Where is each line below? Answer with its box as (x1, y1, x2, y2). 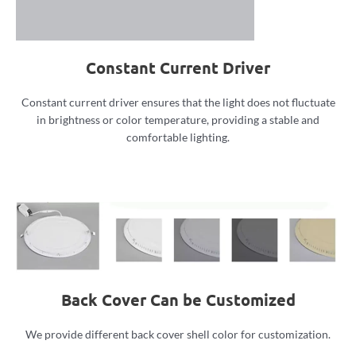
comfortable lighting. (126, 130, 230, 144)
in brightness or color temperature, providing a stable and (37, 112, 319, 126)
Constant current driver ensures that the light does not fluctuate (21, 95, 335, 109)
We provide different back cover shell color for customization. (25, 327, 331, 341)
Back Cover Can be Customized (60, 288, 296, 310)
